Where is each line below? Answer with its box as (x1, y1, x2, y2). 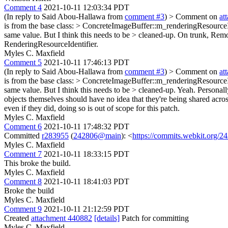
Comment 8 (4, 177, 42, 186)
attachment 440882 (31, 214, 92, 222)
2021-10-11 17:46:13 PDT (44, 58, 129, 67)
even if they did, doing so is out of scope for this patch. (4, 104, 180, 112)
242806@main (73, 131, 121, 140)
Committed (4, 131, 42, 140)
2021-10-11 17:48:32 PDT (44, 122, 129, 131)
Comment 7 (4, 150, 42, 158)
